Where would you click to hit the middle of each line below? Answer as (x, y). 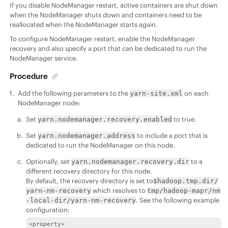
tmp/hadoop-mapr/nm (184, 190)
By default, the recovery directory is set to (90, 180)
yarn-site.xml (156, 94)
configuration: (48, 209)
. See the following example (178, 200)
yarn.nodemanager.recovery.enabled (105, 120)
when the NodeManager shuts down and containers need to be (106, 15)
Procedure (29, 76)
